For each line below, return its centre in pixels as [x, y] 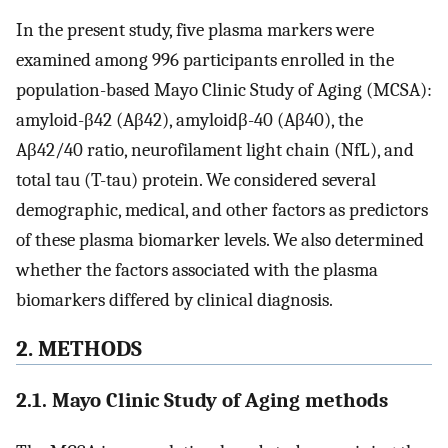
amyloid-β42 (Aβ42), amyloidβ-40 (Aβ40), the [189, 120]
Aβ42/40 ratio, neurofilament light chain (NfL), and [215, 150]
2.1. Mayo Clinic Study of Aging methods [202, 400]
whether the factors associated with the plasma [197, 270]
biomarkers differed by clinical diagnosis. [174, 300]
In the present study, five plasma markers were [195, 30]
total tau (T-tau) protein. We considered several [196, 180]
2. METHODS [79, 349]
